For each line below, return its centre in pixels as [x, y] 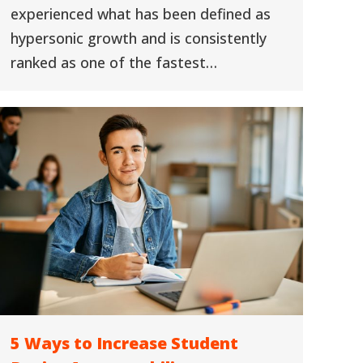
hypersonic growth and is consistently [139, 38]
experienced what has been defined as [141, 14]
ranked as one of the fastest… [114, 62]
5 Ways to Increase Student [124, 344]
